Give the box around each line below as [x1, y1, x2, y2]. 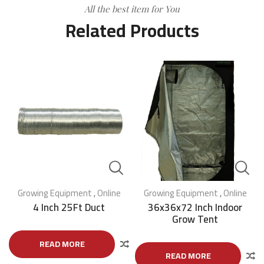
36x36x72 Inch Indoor [148, 198, 242, 217]
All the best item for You [84, 3, 180, 15]
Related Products [65, 14, 199, 48]
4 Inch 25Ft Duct [33, 198, 105, 217]
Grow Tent [172, 210, 218, 229]
